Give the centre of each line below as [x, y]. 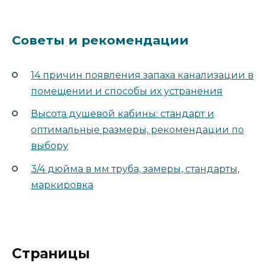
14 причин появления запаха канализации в [142, 75]
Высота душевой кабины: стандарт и [123, 114]
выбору [50, 146]
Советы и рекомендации [100, 40]
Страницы [51, 253]
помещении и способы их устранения [127, 91]
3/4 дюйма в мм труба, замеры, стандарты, [135, 169]
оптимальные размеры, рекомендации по [137, 130]
